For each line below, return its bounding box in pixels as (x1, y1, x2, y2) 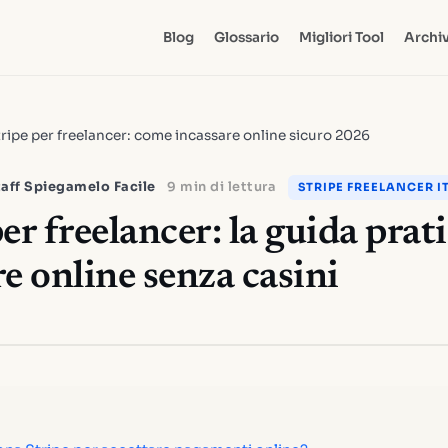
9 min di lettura (167, 179, 276, 195)
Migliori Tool (298, 29, 384, 46)
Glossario (213, 29, 279, 46)
